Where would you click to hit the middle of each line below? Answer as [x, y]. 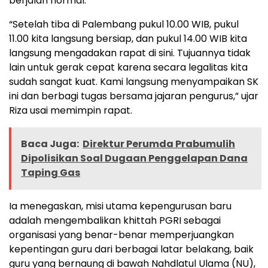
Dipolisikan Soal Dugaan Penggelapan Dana [134, 158]
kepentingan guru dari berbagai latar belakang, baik [131, 249]
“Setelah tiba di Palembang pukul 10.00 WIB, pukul [124, 24]
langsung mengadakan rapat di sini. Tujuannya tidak [130, 53]
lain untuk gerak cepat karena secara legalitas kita [128, 67]
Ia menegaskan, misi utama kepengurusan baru [120, 206]
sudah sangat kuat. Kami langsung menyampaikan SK [134, 82]
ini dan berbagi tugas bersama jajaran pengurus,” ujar [134, 96]
